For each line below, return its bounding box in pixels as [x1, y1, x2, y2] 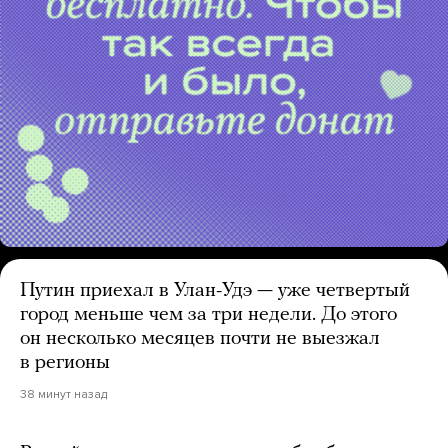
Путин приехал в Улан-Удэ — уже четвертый [20, 281, 410, 302]
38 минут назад [20, 387, 107, 402]
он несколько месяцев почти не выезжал [20, 329, 380, 350]
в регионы [20, 353, 110, 374]
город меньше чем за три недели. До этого [20, 305, 397, 326]
